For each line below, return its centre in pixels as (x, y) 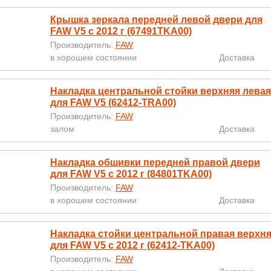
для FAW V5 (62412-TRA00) (113, 103)
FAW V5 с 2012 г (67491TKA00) (121, 31)
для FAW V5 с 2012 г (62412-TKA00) (132, 245)
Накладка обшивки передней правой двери (155, 162)
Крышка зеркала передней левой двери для (156, 20)
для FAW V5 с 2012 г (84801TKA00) (131, 174)
